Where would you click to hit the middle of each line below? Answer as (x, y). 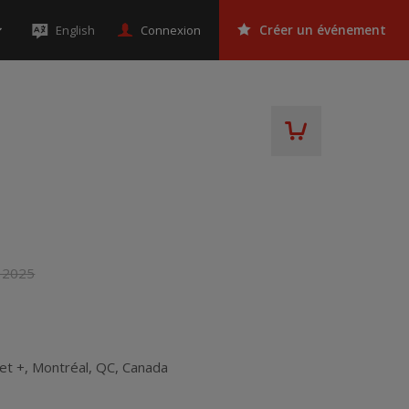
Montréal (61, 367)
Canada (146, 367)
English (75, 30)
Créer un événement (323, 30)
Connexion (171, 30)
